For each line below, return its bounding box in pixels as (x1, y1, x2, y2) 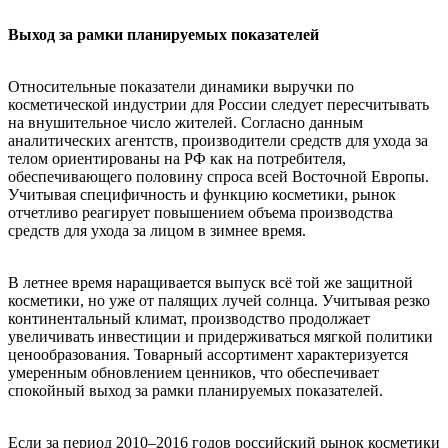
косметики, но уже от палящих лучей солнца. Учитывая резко (8, 292, 430, 309)
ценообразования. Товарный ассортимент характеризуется (8, 346, 408, 363)
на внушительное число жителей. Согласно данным (8, 114, 363, 131)
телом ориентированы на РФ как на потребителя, (8, 150, 346, 167)
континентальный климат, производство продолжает (8, 310, 370, 327)
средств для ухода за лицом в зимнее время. (8, 222, 306, 239)
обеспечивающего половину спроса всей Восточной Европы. (8, 168, 429, 185)
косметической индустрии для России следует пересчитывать (8, 96, 429, 113)
